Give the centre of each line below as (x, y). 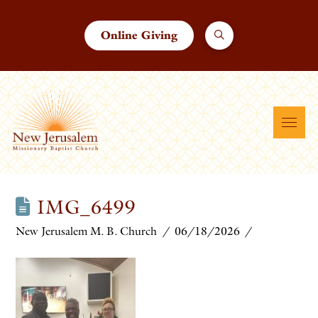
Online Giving (139, 35)
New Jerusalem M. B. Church (87, 231)
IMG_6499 (83, 207)
